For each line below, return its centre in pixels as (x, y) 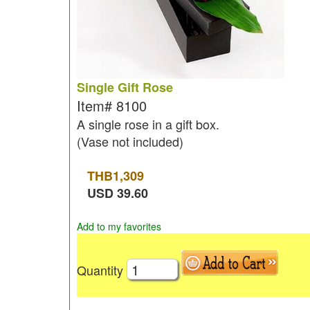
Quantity (101, 270)
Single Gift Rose (125, 87)
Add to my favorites (119, 226)
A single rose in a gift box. (148, 124)
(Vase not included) (130, 141)
